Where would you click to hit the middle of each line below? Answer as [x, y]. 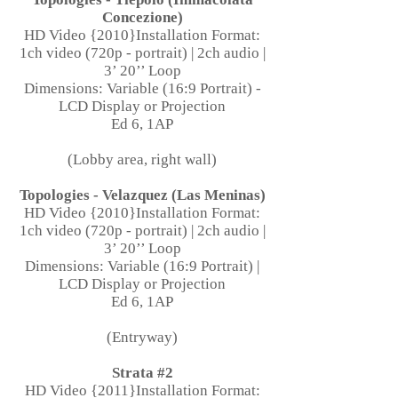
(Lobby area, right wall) [142, 159]
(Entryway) [142, 337]
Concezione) [142, 17]
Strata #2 [142, 373]
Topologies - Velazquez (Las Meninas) [142, 195]
